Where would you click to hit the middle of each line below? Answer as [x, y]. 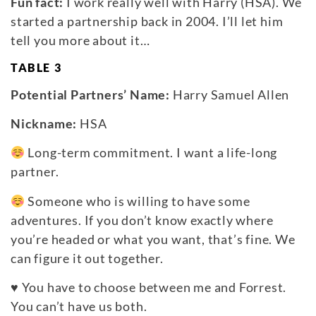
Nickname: [44, 124]
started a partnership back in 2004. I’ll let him [147, 22]
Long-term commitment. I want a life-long [151, 153]
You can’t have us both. [79, 306]
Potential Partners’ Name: [90, 94]
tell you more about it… [80, 41]
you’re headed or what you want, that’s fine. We [153, 239]
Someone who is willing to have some [138, 201]
